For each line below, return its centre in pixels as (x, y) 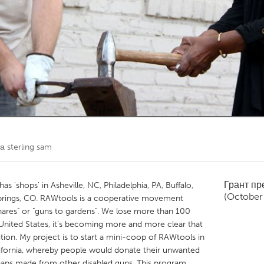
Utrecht (91, 129)
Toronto (92, 23)
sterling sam (29, 147)
